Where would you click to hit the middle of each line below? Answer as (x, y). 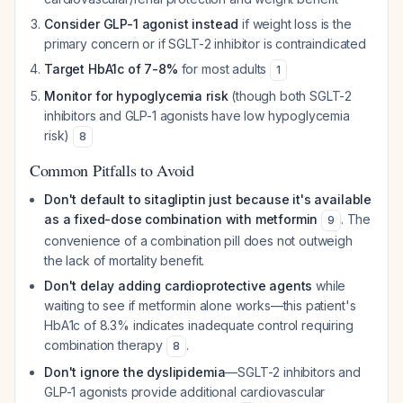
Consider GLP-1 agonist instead (142, 24)
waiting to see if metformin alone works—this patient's (200, 305)
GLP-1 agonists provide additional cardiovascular (185, 392)
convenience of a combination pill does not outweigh (198, 241)
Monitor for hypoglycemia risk (136, 96)
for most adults (224, 69)
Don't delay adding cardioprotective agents (179, 286)
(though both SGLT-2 (290, 96)
